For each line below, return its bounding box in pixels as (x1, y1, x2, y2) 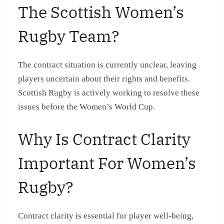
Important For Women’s (18, 152, 196, 173)
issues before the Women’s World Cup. (18, 102, 155, 112)
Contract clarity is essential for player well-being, (18, 210, 193, 220)
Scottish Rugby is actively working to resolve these (18, 88, 199, 98)
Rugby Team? (18, 25, 119, 47)
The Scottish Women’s (18, 1, 184, 23)
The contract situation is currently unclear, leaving (18, 60, 196, 70)
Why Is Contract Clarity (18, 128, 190, 149)
